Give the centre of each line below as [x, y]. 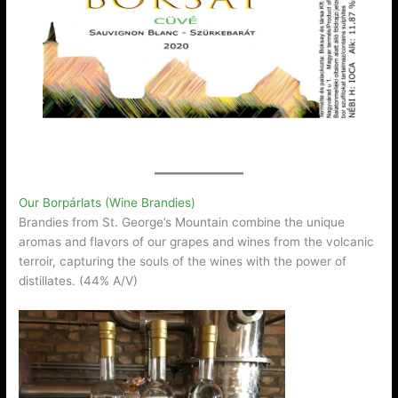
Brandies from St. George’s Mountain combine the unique [182, 223]
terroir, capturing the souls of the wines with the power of [183, 262]
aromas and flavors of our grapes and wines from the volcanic [197, 242]
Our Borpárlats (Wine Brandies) [107, 203]
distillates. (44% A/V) [79, 281]
